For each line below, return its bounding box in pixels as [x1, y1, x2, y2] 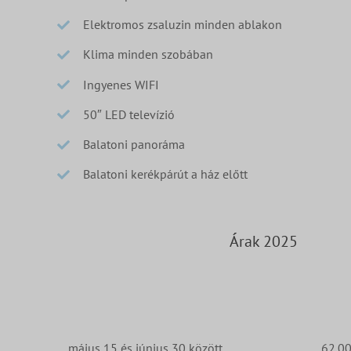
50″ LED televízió [82, 106, 175, 122]
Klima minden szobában [82, 46, 213, 63]
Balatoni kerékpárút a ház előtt [82, 166, 248, 183]
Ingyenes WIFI [82, 76, 159, 92]
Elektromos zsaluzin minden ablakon [82, 16, 282, 33]
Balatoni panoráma [82, 136, 185, 152]
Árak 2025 [229, 230, 298, 251]
